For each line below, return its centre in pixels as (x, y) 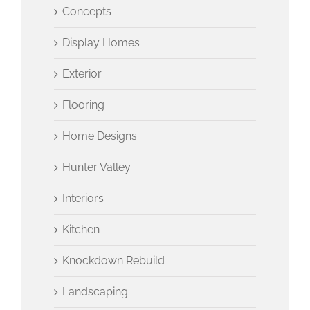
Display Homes (101, 42)
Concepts (87, 11)
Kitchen (81, 229)
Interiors (83, 198)
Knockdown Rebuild (114, 260)
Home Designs (100, 136)
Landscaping (95, 291)
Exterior (82, 73)
